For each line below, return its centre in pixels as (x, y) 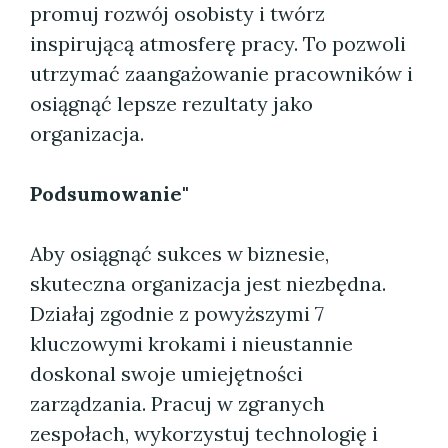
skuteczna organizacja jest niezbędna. (208, 283)
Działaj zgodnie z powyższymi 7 (177, 313)
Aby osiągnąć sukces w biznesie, (179, 253)
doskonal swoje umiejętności (166, 373)
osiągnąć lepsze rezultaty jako (171, 103)
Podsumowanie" (109, 193)
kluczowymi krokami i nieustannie (191, 343)
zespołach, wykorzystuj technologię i (204, 433)
